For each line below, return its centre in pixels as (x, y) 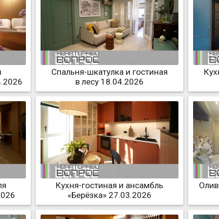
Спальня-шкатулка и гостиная (109, 72)
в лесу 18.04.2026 (109, 81)
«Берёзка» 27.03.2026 (109, 195)
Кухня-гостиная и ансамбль (109, 186)
